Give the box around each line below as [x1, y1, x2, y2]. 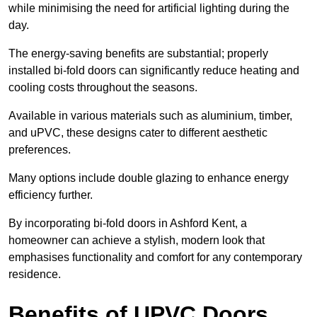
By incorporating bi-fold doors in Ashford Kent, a [8, 217, 247, 230]
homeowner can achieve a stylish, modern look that [8, 234, 265, 247]
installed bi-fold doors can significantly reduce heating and [8, 64, 299, 77]
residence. [8, 268, 61, 281]
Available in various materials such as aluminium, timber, [8, 110, 292, 122]
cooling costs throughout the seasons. [8, 81, 197, 94]
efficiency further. [8, 189, 93, 202]
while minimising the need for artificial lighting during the [8, 2, 289, 15]
